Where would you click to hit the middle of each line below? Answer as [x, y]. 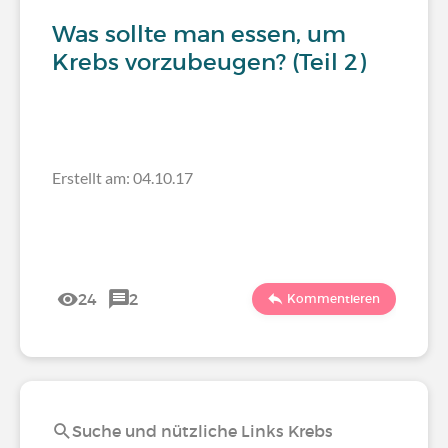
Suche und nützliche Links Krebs [202, 431]
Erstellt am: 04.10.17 [122, 177]
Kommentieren [333, 298]
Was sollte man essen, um [199, 34]
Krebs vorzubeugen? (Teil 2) [209, 62]
